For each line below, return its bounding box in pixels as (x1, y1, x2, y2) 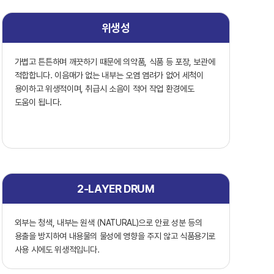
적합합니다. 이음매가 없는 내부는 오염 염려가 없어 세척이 (14, 70, 204, 81)
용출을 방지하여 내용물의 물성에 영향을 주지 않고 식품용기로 (14, 231, 216, 242)
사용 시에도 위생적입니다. (14, 245, 100, 255)
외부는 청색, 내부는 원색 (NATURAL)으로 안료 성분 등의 (14, 218, 202, 228)
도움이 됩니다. (14, 97, 62, 108)
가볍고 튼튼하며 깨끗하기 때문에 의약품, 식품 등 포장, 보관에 (14, 57, 215, 67)
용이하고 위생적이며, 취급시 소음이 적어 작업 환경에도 (14, 84, 194, 94)
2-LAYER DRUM (76, 182, 155, 196)
